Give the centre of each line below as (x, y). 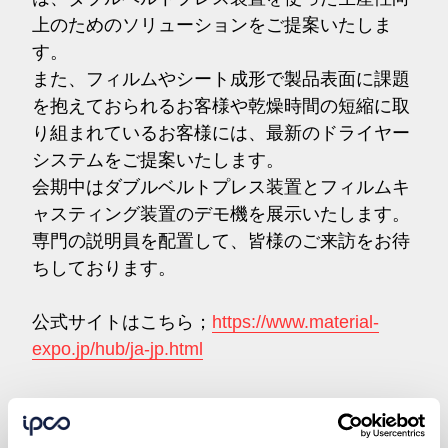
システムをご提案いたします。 (158, 159)
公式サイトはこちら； (122, 321)
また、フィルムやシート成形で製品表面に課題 (221, 78)
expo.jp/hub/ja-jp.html (117, 348)
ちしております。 (104, 267)
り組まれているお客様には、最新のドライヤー (221, 132)
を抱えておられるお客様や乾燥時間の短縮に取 (221, 105)
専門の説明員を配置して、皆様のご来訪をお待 (221, 240)
